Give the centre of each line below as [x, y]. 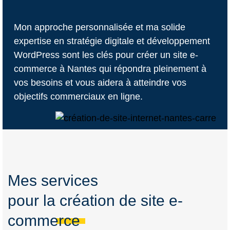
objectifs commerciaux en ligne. [78, 97]
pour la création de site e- [95, 200]
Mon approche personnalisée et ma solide [99, 27]
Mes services [53, 180]
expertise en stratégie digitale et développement [112, 41]
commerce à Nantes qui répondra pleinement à [110, 69]
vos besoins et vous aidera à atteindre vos [100, 83]
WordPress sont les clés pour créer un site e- [106, 55]
